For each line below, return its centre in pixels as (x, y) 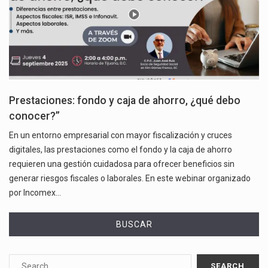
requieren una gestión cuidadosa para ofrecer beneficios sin (122, 164)
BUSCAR (134, 225)
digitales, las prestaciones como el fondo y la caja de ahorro (121, 150)
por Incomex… (35, 193)
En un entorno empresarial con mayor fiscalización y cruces (121, 135)
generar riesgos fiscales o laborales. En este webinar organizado (130, 179)
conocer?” (34, 116)
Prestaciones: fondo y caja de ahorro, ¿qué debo (125, 101)
